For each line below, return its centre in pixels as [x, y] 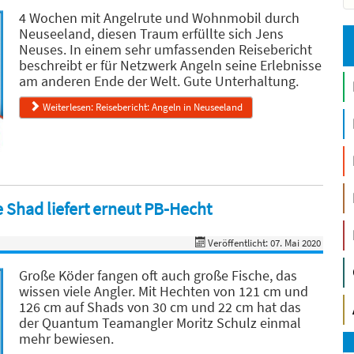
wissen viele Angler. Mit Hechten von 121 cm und [164, 291]
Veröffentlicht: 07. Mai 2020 [265, 243]
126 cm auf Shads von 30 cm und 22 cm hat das [160, 307]
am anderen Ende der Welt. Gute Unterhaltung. [159, 81]
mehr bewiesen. [66, 339]
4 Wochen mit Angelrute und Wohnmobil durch [159, 18]
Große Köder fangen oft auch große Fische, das [158, 275]
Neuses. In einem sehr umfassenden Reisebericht [166, 49]
